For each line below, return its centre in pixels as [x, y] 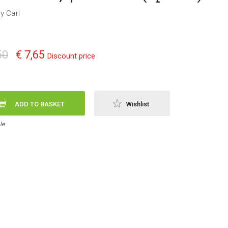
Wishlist [138, 104]
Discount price [71, 56]
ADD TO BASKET [40, 104]
